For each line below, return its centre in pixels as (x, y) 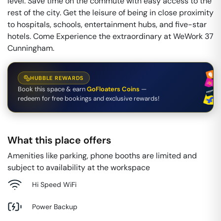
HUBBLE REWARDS (57, 78)
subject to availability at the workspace (79, 167)
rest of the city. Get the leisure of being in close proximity (110, 13)
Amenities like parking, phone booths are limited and (102, 156)
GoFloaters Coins (113, 89)
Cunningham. (31, 48)
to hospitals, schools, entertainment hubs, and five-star (107, 24)
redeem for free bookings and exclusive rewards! (89, 98)
